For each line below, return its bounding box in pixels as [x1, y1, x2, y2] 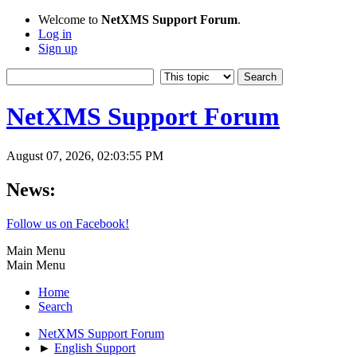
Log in [38, 27, 72, 41]
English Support [54, 340, 135, 355]
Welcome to [38, 13, 101, 26]
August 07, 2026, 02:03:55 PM [6, 148, 163, 163]
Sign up [38, 41, 77, 55]
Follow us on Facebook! [6, 216, 129, 230]
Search [38, 299, 73, 313]
